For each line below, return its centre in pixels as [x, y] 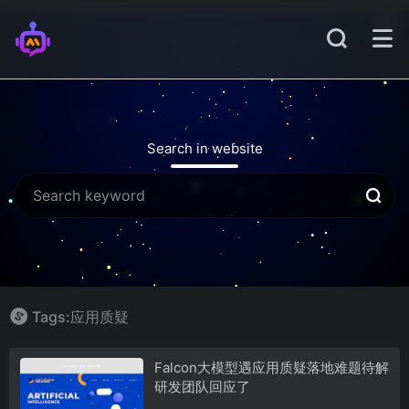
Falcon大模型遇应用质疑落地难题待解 [271, 367]
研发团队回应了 [202, 386]
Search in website [204, 148]
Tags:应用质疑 [80, 317]
